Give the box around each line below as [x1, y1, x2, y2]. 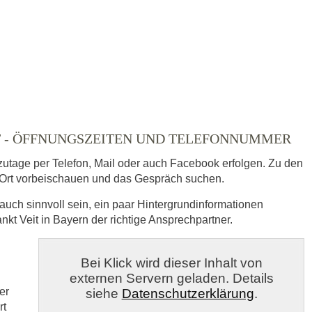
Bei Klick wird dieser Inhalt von [80, 255, 263, 270]
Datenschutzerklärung [121, 286, 254, 301]
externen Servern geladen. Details [69, 270, 274, 286]
